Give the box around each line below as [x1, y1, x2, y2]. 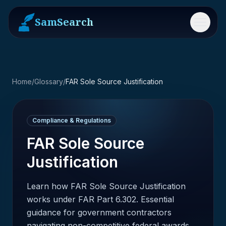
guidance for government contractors [27, 207, 172, 217]
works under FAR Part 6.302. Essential [27, 194, 174, 204]
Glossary [34, 77, 63, 86]
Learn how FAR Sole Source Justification [27, 181, 186, 191]
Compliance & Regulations [32, 117, 111, 124]
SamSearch [35, 15, 93, 29]
